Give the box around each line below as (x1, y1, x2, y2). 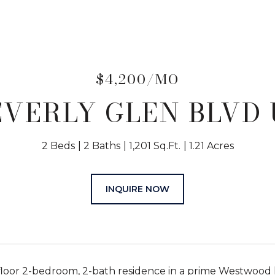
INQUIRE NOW (106, 184, 169, 195)
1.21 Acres (188, 140, 234, 152)
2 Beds (41, 140, 75, 152)
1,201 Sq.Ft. (128, 140, 180, 152)
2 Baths (83, 140, 120, 152)
